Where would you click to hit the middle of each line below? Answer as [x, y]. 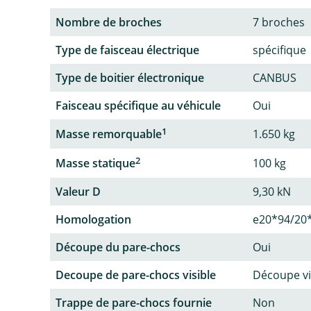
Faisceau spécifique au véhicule [138, 105]
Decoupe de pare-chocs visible [136, 275]
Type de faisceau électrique [127, 50]
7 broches [279, 22]
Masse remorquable [109, 134]
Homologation [93, 220]
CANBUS [275, 77]
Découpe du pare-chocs [118, 247]
